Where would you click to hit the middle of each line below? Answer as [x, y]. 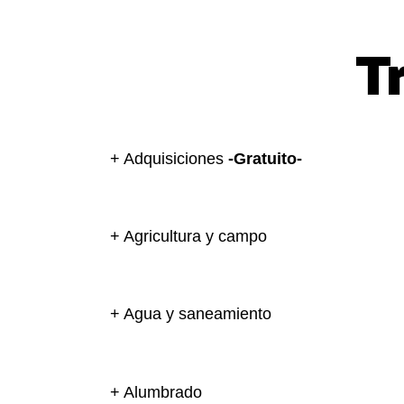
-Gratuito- [265, 158]
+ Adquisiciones [169, 158]
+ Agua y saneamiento [191, 314]
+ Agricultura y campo [188, 237]
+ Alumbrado [156, 392]
